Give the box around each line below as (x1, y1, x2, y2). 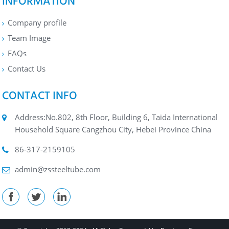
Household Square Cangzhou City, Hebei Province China (15, 124, 212, 134)
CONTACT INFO (2, 87, 78, 103)
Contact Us (8, 63, 46, 74)
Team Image (8, 32, 51, 43)
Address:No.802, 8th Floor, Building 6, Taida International (15, 111, 218, 122)
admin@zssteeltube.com (15, 164, 101, 174)
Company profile (8, 17, 67, 28)
